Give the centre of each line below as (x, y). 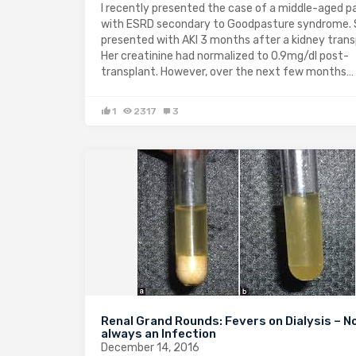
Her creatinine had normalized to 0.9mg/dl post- (225, 56)
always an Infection (159, 334)
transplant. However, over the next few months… (227, 72)
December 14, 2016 (150, 348)
